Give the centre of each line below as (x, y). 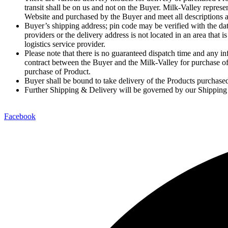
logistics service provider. (65, 44)
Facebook (20, 116)
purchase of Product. (58, 71)
